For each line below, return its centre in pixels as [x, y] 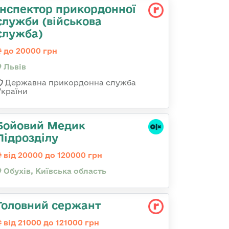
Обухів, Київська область [54, 171]
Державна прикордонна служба [70, 83]
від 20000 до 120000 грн [52, 155]
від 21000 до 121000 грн [50, 223]
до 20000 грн [29, 51]
